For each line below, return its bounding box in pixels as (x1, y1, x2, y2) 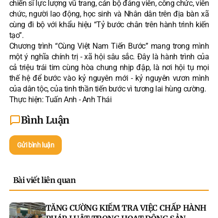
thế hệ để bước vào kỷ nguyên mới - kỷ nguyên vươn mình (9, 73, 209, 83)
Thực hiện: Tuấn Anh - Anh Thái (9, 95, 112, 105)
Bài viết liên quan (13, 175, 76, 185)
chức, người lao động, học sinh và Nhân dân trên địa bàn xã (9, 9, 209, 19)
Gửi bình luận (17, 141, 54, 149)
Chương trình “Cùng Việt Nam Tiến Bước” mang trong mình (9, 41, 209, 51)
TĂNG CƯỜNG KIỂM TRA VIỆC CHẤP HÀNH (45, 203, 207, 213)
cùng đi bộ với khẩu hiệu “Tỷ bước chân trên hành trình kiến (9, 20, 209, 30)
